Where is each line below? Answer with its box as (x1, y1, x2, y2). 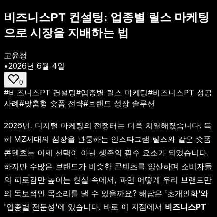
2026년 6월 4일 (8, 61, 65, 71)
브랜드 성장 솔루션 (88, 98, 155, 108)
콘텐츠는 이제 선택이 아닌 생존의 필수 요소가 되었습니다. (4, 147, 209, 157)
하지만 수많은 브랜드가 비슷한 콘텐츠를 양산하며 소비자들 (4, 161, 212, 171)
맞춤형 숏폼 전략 (24, 98, 83, 108)
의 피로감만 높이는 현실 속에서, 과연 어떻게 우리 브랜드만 (4, 174, 212, 185)
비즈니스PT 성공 (153, 87, 212, 97)
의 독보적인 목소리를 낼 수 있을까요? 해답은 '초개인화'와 (4, 188, 208, 198)
